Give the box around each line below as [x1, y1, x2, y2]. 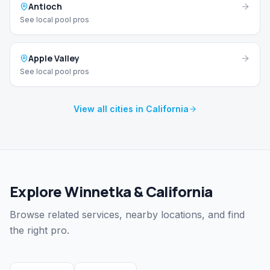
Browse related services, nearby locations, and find [10, 209, 245, 221]
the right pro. [10, 224, 69, 237]
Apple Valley [28, 52, 80, 64]
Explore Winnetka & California [10, 181, 213, 202]
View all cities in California [73, 104, 189, 115]
